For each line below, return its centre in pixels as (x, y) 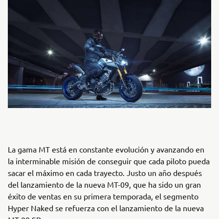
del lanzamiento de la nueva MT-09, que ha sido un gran (104, 185)
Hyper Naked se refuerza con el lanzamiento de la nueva (106, 208)
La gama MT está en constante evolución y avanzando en (106, 149)
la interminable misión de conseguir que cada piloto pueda (109, 161)
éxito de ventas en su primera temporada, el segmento (103, 196)
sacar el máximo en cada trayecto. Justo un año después (105, 173)
